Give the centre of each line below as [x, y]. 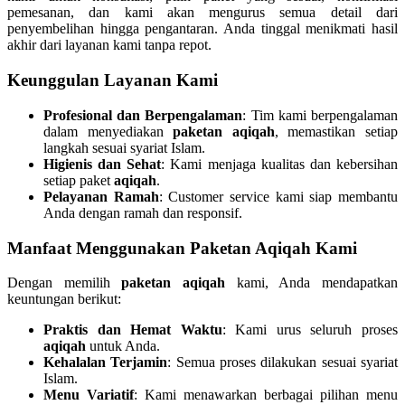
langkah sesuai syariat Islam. [124, 147]
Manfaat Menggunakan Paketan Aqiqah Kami [182, 248]
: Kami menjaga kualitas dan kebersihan [280, 164]
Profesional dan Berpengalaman [143, 115]
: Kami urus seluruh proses [310, 330]
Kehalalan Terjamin [106, 363]
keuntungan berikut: [64, 299]
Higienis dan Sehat [103, 164]
